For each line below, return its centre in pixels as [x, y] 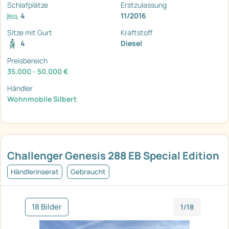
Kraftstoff [136, 33]
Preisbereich [27, 61]
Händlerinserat [35, 172]
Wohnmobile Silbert [42, 99]
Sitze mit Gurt [30, 33]
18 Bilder [47, 207]
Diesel [131, 43]
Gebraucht [88, 172]
